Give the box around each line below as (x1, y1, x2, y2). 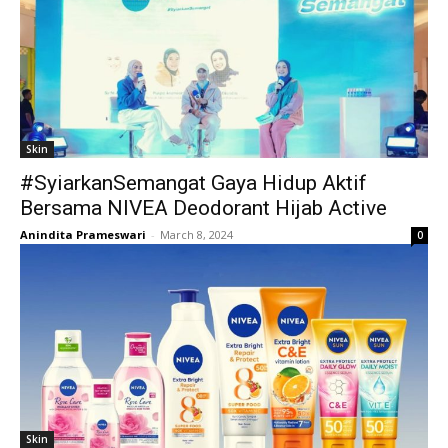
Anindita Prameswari (20, 227, 146, 242)
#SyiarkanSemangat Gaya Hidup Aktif (20, 171, 367, 195)
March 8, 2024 (160, 227, 233, 242)
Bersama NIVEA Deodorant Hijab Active (20, 196, 387, 220)
